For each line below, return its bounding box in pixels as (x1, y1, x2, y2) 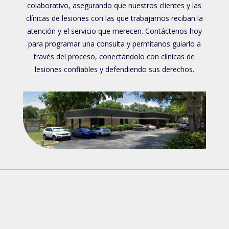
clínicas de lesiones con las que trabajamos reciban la (26, 13, 203, 23)
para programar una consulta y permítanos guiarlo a (28, 38, 201, 49)
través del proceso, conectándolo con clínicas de (34, 51, 195, 61)
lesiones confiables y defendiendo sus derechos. (34, 64, 194, 74)
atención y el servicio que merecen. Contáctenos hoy (27, 26, 202, 36)
